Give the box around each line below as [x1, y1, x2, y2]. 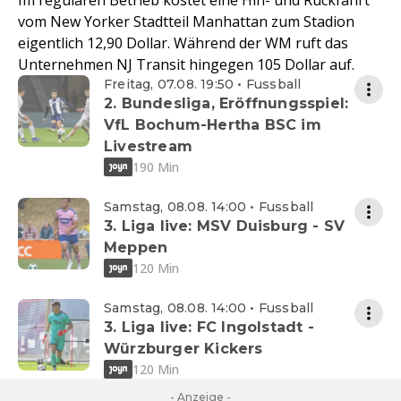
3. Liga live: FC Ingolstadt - [104, 319, 314, 337]
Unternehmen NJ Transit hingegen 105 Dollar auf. [18, 55, 354, 75]
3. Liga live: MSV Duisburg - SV [104, 218, 346, 235]
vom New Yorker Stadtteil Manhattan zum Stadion [18, 12, 354, 32]
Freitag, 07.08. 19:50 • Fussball [104, 76, 302, 93]
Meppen [104, 239, 168, 257]
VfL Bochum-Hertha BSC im [104, 116, 321, 134]
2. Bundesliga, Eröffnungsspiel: [104, 95, 349, 113]
